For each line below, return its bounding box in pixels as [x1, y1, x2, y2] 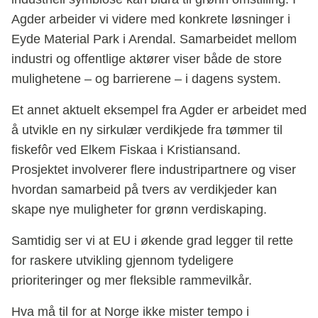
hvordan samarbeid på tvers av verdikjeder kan [11, 182, 277, 197]
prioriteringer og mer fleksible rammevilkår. [11, 273, 252, 287]
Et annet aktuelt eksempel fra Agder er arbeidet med [11, 102, 307, 117]
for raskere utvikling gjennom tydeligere [11, 253, 234, 268]
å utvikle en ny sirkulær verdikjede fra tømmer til [11, 122, 283, 137]
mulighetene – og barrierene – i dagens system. [11, 71, 281, 86]
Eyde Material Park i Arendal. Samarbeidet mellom [11, 31, 297, 46]
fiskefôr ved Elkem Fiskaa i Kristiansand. [11, 142, 244, 157]
